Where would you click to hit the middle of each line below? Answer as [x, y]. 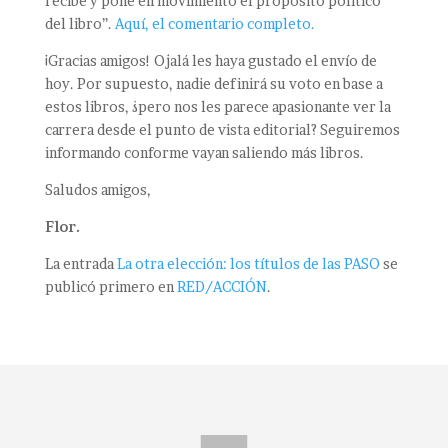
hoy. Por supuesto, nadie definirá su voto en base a [213, 84]
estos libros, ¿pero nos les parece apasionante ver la [217, 107]
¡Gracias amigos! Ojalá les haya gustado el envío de [210, 61]
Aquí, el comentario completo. [214, 24]
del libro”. [79, 24]
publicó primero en [110, 287]
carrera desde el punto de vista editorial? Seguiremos [222, 130]
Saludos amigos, [97, 190]
